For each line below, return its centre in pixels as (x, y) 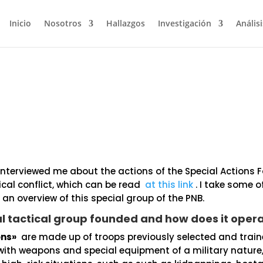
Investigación (185, 23)
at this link (169, 185)
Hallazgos (126, 23)
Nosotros (63, 23)
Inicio (20, 23)
